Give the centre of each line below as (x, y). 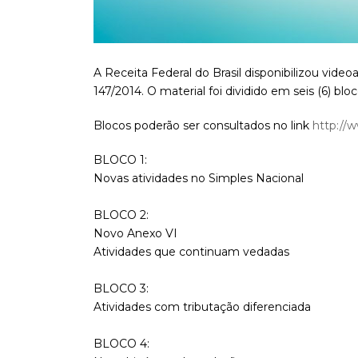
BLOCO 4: (121, 344)
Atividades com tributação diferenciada (202, 307)
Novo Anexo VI (135, 234)
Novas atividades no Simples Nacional (199, 179)
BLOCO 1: (120, 160)
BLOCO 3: (121, 289)
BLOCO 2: (121, 215)
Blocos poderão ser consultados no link (203, 126)
